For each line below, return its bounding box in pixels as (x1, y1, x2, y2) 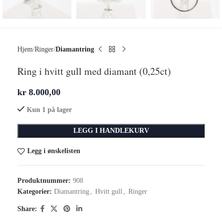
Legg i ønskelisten (27, 147, 80, 155)
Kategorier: (17, 187, 52, 195)
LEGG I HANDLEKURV (73, 126, 149, 134)
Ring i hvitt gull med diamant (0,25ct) (17, 64, 171, 78)
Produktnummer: (17, 176, 73, 184)
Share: (17, 205, 37, 213)
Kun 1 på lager (27, 106, 72, 113)
